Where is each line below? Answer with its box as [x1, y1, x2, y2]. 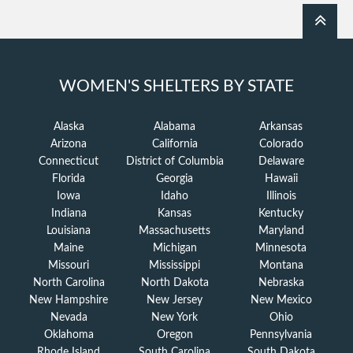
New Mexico [250, 295, 312, 307]
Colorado [258, 139, 303, 150]
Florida [52, 173, 86, 185]
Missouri [48, 260, 90, 272]
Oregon [156, 329, 193, 341]
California [151, 139, 198, 150]
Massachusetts [139, 225, 211, 237]
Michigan [152, 243, 197, 255]
